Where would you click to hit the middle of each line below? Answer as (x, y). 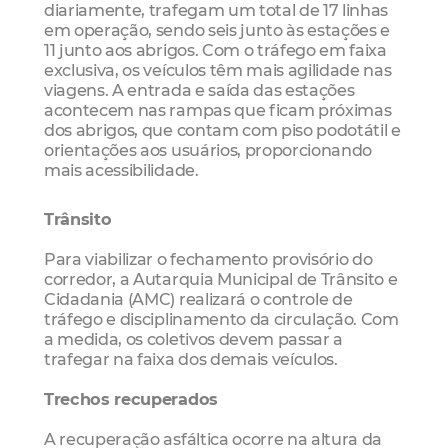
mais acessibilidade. (121, 169)
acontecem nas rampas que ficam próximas (218, 109)
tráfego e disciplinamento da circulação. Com (221, 319)
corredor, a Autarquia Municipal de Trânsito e (221, 279)
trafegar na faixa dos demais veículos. (191, 359)
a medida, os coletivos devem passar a (194, 339)
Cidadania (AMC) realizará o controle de (198, 299)
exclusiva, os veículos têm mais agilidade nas (218, 69)
